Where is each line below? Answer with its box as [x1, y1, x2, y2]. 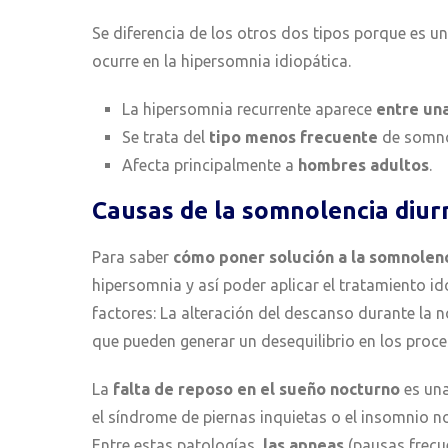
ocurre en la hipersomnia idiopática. [92, 52, 351, 71]
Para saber [92, 248, 173, 267]
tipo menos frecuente [205, 128, 378, 147]
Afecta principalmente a [122, 156, 294, 175]
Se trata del [122, 128, 205, 147]
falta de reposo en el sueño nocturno [113, 380, 400, 399]
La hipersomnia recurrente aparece [122, 100, 376, 119]
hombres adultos [294, 156, 429, 175]
